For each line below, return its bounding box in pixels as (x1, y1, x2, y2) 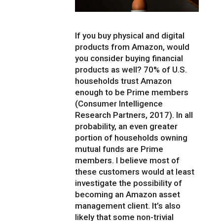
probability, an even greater (75, 121, 178, 132)
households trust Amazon (75, 76, 172, 86)
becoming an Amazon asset (75, 189, 181, 200)
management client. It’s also (75, 201, 181, 211)
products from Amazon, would (75, 42, 190, 52)
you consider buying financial (75, 53, 184, 64)
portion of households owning (75, 133, 188, 143)
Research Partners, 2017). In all (75, 110, 193, 120)
